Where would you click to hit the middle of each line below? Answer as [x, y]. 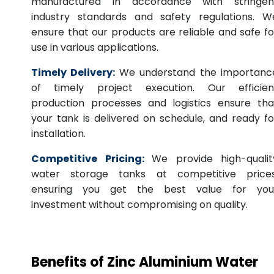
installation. [58, 134]
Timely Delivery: [75, 73]
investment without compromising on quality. [139, 205]
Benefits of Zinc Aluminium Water [145, 262]
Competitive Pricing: [88, 159]
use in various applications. [95, 48]
